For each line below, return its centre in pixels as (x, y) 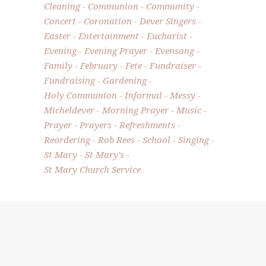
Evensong (175, 51)
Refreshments (147, 125)
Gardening (125, 80)
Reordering (67, 140)
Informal (143, 95)
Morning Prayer (135, 110)
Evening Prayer (116, 51)
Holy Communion (80, 95)
